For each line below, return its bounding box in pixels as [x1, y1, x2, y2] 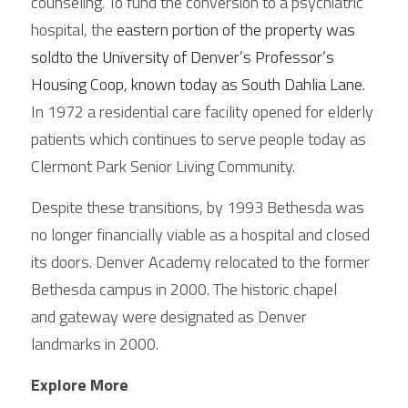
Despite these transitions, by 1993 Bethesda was [31, 195, 364, 219]
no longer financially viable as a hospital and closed [31, 222, 370, 247]
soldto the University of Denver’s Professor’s [31, 45, 334, 69]
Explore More [31, 372, 128, 397]
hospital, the [31, 17, 117, 42]
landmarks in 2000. [31, 331, 162, 356]
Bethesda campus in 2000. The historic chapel [31, 277, 337, 301]
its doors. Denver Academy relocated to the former [31, 250, 370, 274]
